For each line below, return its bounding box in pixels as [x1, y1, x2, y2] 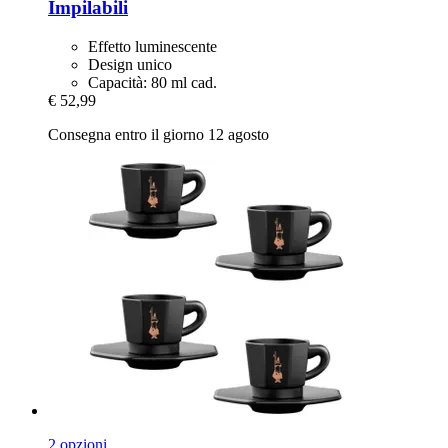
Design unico [88, 55, 172, 73]
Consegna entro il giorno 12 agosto [48, 125, 269, 143]
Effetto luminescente [88, 37, 217, 55]
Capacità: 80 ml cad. [88, 73, 217, 91]
